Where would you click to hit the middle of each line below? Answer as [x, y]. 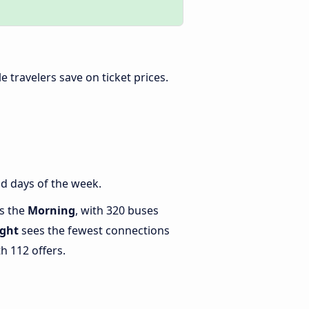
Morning [51, 211]
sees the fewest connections [94, 231]
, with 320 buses [117, 211]
